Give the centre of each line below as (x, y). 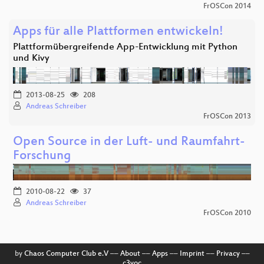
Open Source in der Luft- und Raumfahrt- (129, 143)
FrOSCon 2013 (227, 117)
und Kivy (31, 59)
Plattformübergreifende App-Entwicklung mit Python (125, 48)
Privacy (228, 254)
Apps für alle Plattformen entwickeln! (118, 32)
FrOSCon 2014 (227, 7)
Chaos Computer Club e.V (66, 254)
